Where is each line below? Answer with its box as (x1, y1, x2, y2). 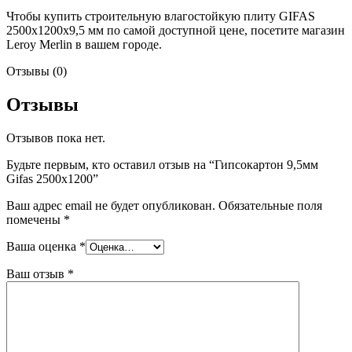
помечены (6, 213, 64, 227)
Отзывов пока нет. (6, 131, 105, 145)
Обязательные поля (218, 199, 322, 213)
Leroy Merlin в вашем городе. (6, 38, 162, 52)
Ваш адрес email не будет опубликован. (6, 199, 215, 213)
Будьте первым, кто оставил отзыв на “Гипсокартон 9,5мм (6, 158, 318, 172)
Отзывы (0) (6, 64, 67, 79)
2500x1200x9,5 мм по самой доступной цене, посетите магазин (6, 24, 345, 38)
